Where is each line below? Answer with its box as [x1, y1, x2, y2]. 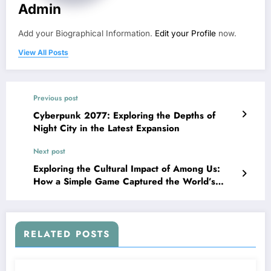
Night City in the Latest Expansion [33, 121, 180, 135]
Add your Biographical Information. [18, 28, 155, 38]
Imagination [33, 187, 83, 201]
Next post [33, 145, 65, 157]
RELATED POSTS [24, 227, 110, 241]
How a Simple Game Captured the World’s [33, 174, 215, 188]
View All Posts [18, 47, 68, 57]
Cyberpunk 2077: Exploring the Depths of [33, 108, 215, 122]
